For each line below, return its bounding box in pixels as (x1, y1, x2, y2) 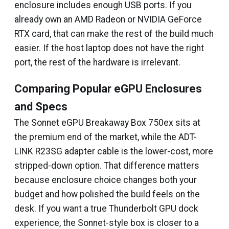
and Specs (14, 100, 67, 113)
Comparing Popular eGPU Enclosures (14, 82, 202, 95)
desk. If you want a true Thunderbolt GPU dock (14, 203, 198, 214)
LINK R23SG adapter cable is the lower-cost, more (14, 146, 213, 156)
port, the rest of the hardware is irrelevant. (14, 57, 180, 67)
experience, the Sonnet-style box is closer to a (14, 218, 199, 228)
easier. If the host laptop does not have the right (14, 43, 204, 53)
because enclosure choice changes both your (14, 175, 197, 185)
